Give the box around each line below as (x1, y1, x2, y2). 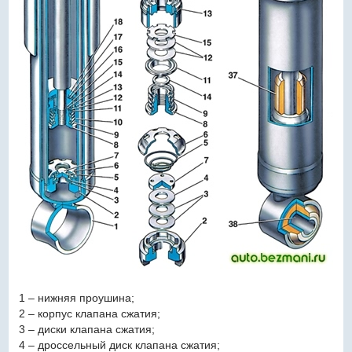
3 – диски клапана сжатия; (18, 322, 155, 335)
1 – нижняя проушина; (18, 291, 134, 304)
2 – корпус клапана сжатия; (18, 306, 160, 320)
